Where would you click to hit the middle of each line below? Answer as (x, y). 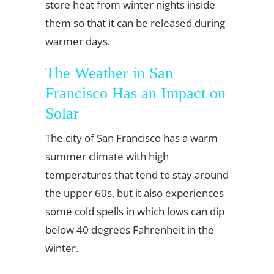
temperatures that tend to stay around (137, 174)
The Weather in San (109, 73)
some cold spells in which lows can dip (135, 211)
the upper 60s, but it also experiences (135, 193)
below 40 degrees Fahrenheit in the (130, 229)
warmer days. (78, 41)
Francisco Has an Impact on (135, 93)
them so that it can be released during (135, 23)
